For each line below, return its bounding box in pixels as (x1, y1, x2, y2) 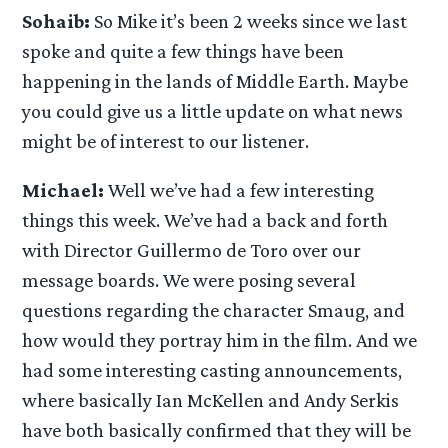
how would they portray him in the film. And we (22, 329, 418, 352)
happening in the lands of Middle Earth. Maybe (22, 69, 409, 92)
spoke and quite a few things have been (22, 39, 345, 62)
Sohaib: (22, 9, 91, 32)
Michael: (22, 179, 105, 202)
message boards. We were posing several (22, 269, 357, 292)
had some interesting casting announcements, (22, 359, 403, 382)
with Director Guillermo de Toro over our (22, 239, 362, 262)
